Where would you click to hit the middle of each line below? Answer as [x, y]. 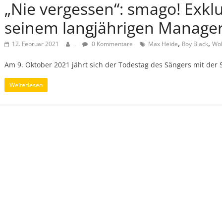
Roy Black [195, 44]
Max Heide [163, 44]
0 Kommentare [111, 44]
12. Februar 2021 [35, 44]
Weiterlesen [26, 85]
